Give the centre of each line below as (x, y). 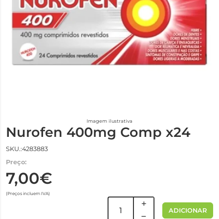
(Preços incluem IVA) (28, 193)
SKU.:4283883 (27, 149)
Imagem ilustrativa (109, 121)
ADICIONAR (188, 210)
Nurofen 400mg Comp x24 (98, 132)
